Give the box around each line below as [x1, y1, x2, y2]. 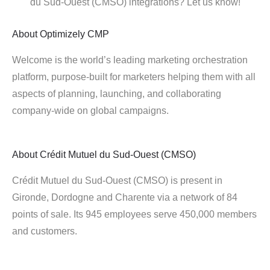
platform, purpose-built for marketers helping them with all [12, 72, 256, 82]
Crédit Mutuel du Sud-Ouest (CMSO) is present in [12, 175, 222, 186]
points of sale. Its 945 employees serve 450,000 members [12, 209, 257, 219]
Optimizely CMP [40, 29, 109, 39]
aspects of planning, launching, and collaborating [12, 89, 221, 99]
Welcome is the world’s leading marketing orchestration [12, 55, 248, 65]
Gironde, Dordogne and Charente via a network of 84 [12, 192, 237, 202]
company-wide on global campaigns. [12, 105, 169, 116]
